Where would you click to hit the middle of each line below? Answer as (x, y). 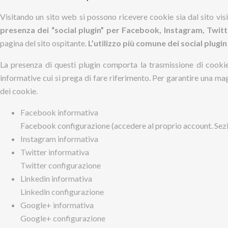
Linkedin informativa (56, 178)
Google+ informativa (57, 205)
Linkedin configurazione (62, 192)
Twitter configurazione (61, 165)
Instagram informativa (59, 139)
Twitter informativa (55, 152)
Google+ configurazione (63, 218)
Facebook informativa (59, 112)
